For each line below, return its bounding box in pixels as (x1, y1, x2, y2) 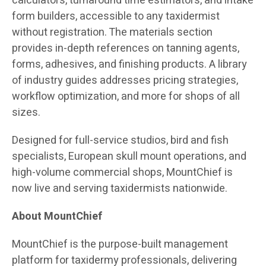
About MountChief (12, 208, 102, 224)
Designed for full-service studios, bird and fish (12, 132, 229, 148)
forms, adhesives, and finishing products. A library (12, 56, 247, 72)
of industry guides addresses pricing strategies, (12, 72, 238, 88)
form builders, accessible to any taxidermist (12, 8, 220, 24)
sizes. (12, 104, 40, 121)
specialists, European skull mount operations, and (12, 148, 246, 164)
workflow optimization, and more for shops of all (12, 88, 240, 104)
